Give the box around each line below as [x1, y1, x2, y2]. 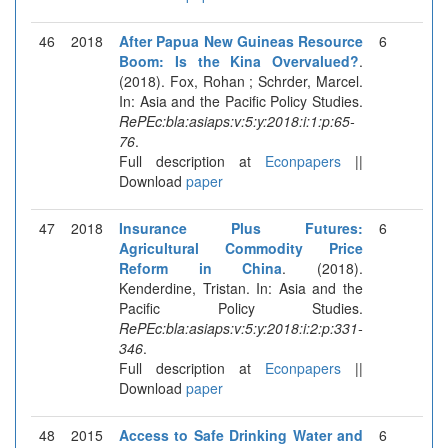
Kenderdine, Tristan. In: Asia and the [119, 277, 363, 298]
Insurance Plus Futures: [119, 217, 363, 238]
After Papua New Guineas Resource [119, 30, 363, 51]
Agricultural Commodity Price [119, 237, 363, 258]
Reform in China [119, 257, 283, 278]
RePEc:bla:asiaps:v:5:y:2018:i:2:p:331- [119, 317, 363, 338]
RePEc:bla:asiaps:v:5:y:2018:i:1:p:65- [119, 110, 355, 131]
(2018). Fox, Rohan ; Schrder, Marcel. [119, 70, 363, 91]
